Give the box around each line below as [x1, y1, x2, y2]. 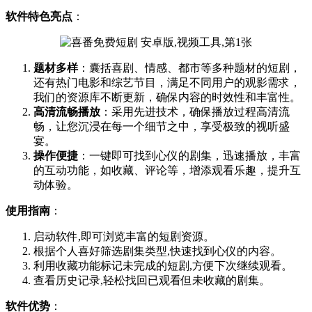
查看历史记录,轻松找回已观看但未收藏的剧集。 [33, 274, 270, 286]
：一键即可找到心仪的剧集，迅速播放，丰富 [78, 149, 301, 162]
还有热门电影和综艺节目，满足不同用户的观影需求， [33, 76, 301, 88]
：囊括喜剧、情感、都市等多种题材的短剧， [78, 61, 301, 74]
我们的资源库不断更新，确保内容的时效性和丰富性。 [33, 91, 301, 103]
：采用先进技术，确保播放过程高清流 [100, 105, 290, 118]
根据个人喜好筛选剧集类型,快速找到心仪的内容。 [33, 244, 281, 257]
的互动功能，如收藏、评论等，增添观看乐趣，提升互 [33, 164, 301, 176]
